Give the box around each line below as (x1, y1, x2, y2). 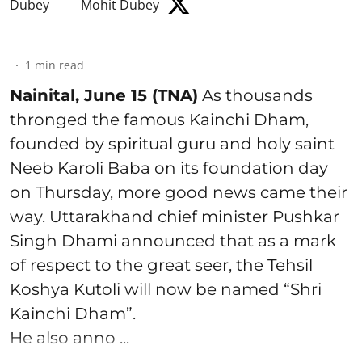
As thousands (198, 86, 313, 106)
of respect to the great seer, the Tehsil (10, 255, 313, 276)
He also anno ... (10, 328, 129, 348)
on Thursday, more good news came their (10, 183, 347, 203)
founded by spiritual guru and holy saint (10, 134, 335, 154)
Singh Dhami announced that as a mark (10, 231, 336, 251)
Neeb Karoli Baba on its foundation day (10, 158, 328, 179)
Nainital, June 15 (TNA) (10, 86, 198, 106)
